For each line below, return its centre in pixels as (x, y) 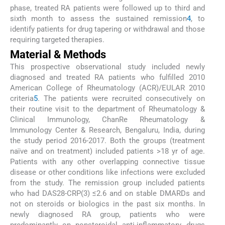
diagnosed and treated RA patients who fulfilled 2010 (107, 77)
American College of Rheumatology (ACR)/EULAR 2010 (107, 88)
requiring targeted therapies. (57, 39)
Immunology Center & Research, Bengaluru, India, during (107, 130)
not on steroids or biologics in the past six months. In (107, 204)
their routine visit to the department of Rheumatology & (107, 109)
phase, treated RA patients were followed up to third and (107, 8)
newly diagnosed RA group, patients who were (107, 214)
